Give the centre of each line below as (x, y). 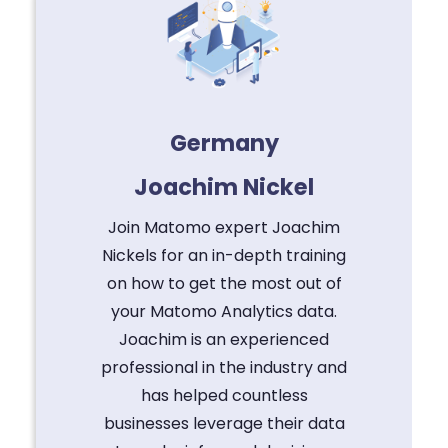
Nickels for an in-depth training (224, 256)
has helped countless (224, 396)
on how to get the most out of (224, 284)
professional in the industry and (224, 368)
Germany (224, 143)
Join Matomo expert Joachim (224, 228)
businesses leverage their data (224, 424)
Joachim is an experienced (224, 340)
